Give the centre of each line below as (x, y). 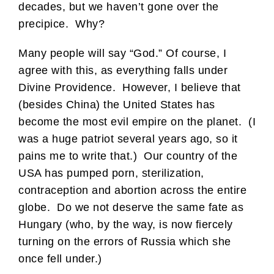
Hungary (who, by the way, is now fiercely (126, 225)
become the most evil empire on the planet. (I (137, 122)
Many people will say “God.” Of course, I (122, 54)
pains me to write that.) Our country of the (128, 156)
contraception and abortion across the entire (132, 191)
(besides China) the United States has (117, 105)
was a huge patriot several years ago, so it (128, 139)
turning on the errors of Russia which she (125, 242)
